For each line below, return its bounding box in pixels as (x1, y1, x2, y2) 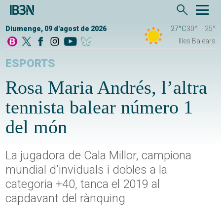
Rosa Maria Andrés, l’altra (5, 77, 208, 98)
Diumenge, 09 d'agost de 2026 (5, 25, 107, 33)
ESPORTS (5, 57, 56, 71)
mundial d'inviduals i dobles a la (5, 163, 168, 177)
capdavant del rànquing (5, 191, 126, 206)
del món (5, 116, 68, 138)
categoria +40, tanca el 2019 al (5, 177, 160, 191)
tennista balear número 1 (5, 97, 193, 118)
